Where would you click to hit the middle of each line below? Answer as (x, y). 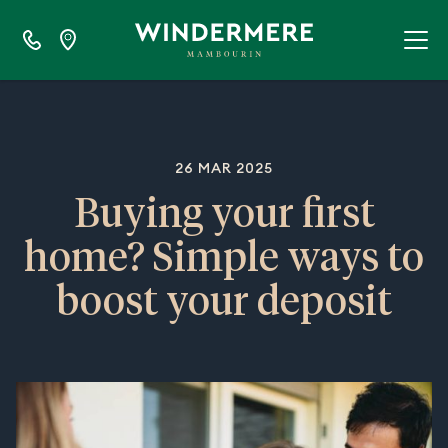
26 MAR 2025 (224, 169)
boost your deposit (224, 304)
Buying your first (224, 216)
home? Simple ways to (224, 260)
